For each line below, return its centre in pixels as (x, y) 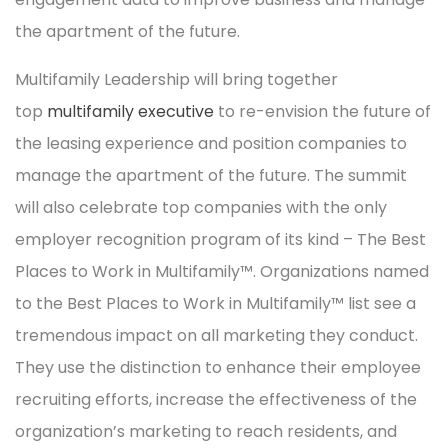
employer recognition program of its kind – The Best (220, 240)
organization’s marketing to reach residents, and (206, 432)
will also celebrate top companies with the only (201, 208)
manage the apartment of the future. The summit (211, 176)
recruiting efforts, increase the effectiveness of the (216, 400)
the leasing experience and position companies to (211, 144)
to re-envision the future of (322, 112)
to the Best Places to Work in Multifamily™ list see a (215, 304)
